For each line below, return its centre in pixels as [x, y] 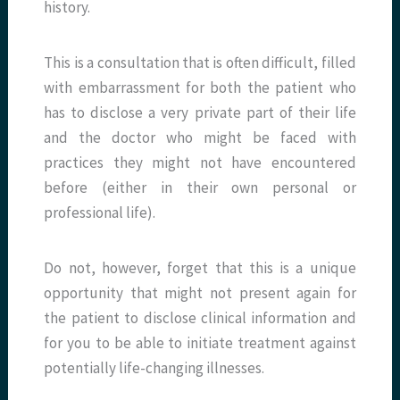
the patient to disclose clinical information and [200, 318]
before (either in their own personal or [200, 188]
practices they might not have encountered [200, 163]
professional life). [100, 213]
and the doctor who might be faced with [200, 138]
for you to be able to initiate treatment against [200, 343]
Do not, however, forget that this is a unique [200, 268]
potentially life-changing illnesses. [154, 368]
